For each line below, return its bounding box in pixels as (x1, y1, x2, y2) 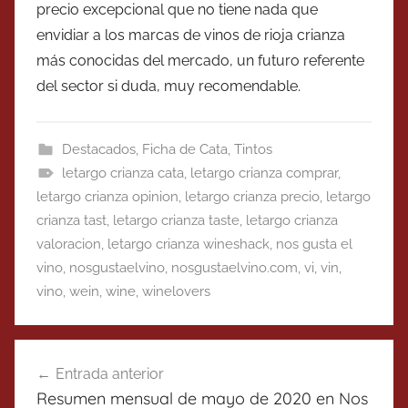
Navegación (14, 341, 149, 369)
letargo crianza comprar (189, 164, 338, 181)
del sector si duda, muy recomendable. (36, 76, 301, 95)
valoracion (36, 235, 101, 252)
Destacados (61, 140, 136, 158)
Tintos (233, 140, 272, 158)
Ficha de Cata (141, 140, 228, 158)
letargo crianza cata (61, 164, 184, 181)
